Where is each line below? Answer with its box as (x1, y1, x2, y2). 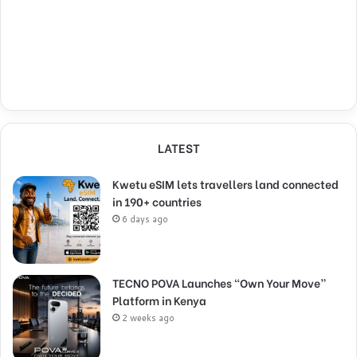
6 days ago (122, 212, 168, 226)
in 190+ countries (112, 192, 202, 210)
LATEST (157, 138, 200, 156)
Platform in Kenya (112, 291, 206, 308)
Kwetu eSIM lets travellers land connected (112, 175, 339, 192)
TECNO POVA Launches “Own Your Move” (112, 273, 327, 291)
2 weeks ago (122, 311, 175, 324)
